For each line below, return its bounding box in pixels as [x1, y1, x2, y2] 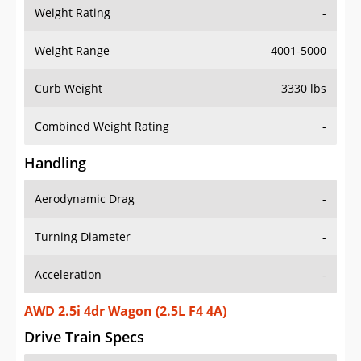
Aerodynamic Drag [35, 191, 135, 207]
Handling [24, 153, 86, 173]
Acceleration [35, 267, 102, 283]
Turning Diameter [35, 229, 131, 245]
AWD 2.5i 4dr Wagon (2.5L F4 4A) [24, 302, 226, 321]
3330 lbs [281, 81, 326, 97]
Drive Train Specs [24, 327, 144, 347]
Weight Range [35, 43, 110, 59]
